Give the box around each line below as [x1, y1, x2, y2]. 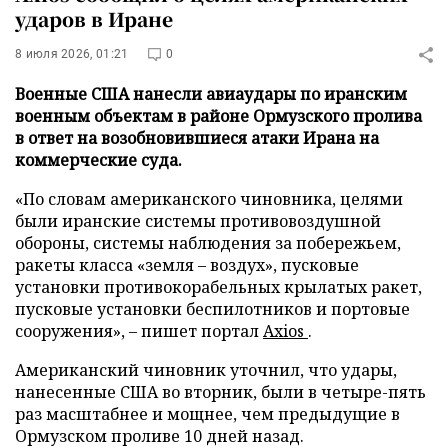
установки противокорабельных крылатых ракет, [15, 276, 422, 298]
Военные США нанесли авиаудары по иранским [15, 83, 407, 105]
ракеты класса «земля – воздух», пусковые [15, 254, 359, 276]
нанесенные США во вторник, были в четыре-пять [15, 381, 426, 403]
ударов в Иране [15, 5, 173, 32]
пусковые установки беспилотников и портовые [15, 298, 410, 320]
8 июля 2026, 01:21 [15, 47, 129, 61]
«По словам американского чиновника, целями [15, 188, 403, 210]
